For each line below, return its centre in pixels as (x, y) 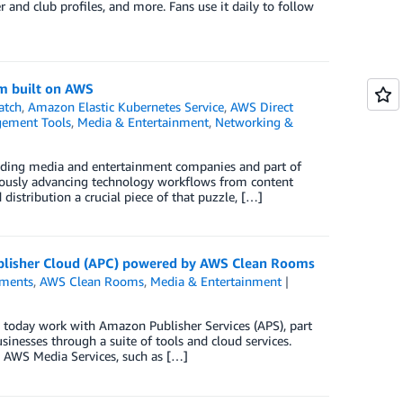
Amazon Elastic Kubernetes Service (126, 107)
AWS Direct (262, 107)
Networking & (254, 122)
